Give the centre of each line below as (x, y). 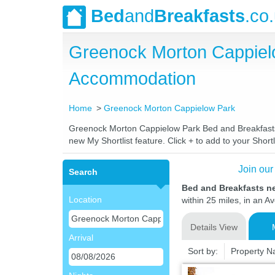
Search (83, 172)
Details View (214, 227)
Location (85, 199)
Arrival (81, 238)
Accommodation (132, 79)
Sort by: (203, 251)
